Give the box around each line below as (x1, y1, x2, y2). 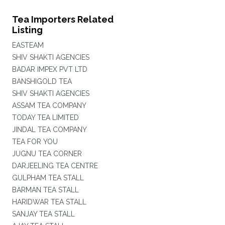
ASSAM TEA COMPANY (12, 101, 86, 109)
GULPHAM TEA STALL (12, 174, 84, 182)
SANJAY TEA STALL (12, 210, 75, 218)
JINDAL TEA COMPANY (12, 126, 87, 134)
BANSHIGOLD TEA (12, 77, 72, 85)
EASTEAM (12, 41, 44, 49)
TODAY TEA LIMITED (12, 114, 79, 122)
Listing (12, 25, 43, 35)
